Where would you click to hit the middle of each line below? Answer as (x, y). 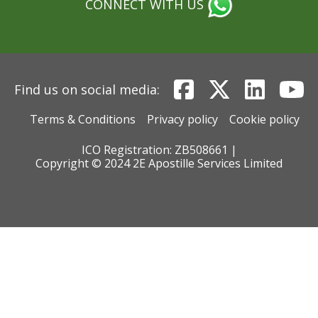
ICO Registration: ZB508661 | (159, 150)
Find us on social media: (87, 89)
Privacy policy (182, 119)
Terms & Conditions (83, 119)
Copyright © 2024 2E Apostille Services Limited (159, 163)
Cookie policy (264, 119)
